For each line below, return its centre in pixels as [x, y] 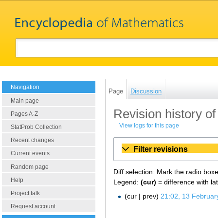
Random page [30, 167]
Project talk [25, 193]
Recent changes [32, 140]
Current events [30, 154]
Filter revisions [161, 149]
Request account [33, 207]
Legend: [127, 182]
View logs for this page [149, 126]
